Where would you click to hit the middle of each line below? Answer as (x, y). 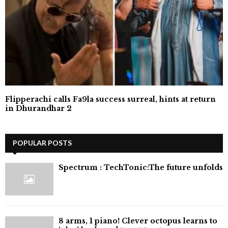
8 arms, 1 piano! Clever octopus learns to (138, 221)
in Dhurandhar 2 (38, 109)
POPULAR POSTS (42, 143)
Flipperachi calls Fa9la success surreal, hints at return (110, 99)
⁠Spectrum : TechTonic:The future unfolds (141, 168)
